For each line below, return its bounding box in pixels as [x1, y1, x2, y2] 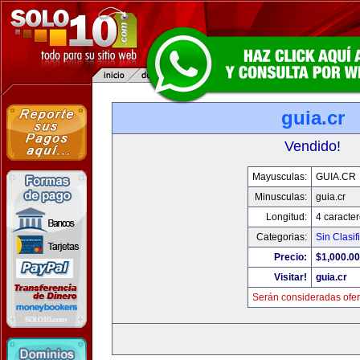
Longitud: [265, 211, 307, 223]
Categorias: [256, 231, 307, 243]
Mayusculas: [252, 171, 307, 182]
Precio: [273, 252, 307, 263]
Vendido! [284, 138, 341, 154]
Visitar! [273, 272, 307, 283]
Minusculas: [254, 191, 307, 202]
